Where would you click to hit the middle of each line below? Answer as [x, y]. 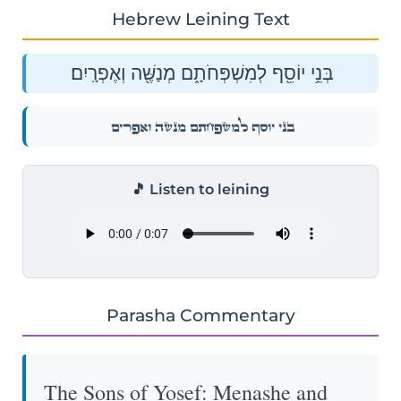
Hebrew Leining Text [200, 18]
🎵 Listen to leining [200, 189]
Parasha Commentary [200, 315]
